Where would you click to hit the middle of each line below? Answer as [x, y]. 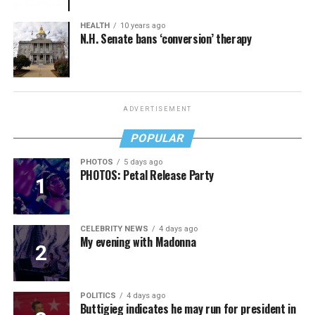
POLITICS [98, 296]
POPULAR [158, 139]
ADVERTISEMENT [157, 109]
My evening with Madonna [138, 242]
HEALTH [95, 25]
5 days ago [143, 162]
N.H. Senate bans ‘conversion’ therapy [166, 38]
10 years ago [142, 25]
